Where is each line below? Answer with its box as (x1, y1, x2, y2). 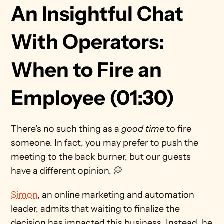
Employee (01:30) (11, 85, 175, 110)
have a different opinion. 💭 (11, 165, 125, 176)
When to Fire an (11, 57, 162, 82)
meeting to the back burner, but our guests (11, 151, 191, 162)
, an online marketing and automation (37, 189, 195, 200)
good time (121, 123, 165, 134)
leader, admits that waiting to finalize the (11, 203, 180, 214)
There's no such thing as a (11, 123, 122, 134)
